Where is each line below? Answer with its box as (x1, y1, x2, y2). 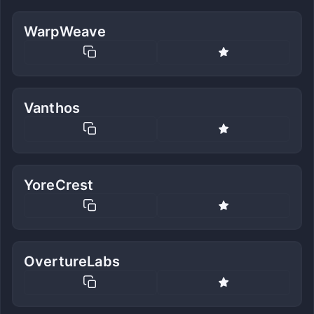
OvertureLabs (24, 253, 120, 271)
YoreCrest (24, 176, 94, 193)
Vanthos (24, 100, 81, 117)
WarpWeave (24, 22, 107, 40)
